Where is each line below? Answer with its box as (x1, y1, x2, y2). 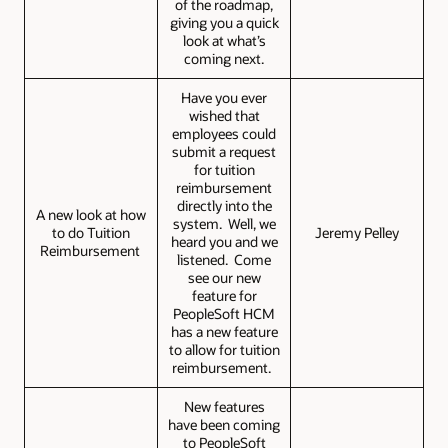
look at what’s (182, 31, 266, 51)
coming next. (184, 49, 264, 69)
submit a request (172, 142, 276, 162)
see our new (187, 268, 261, 288)
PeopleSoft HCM (173, 304, 275, 324)
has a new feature (170, 322, 278, 342)
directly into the (176, 196, 272, 216)
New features (183, 397, 265, 417)
